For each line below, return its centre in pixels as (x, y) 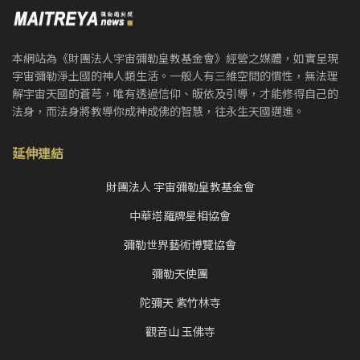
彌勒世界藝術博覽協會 (180, 245)
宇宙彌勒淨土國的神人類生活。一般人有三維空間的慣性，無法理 (175, 76)
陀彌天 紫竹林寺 (180, 303)
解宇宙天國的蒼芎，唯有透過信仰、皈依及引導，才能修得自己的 (175, 94)
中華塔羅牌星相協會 (180, 216)
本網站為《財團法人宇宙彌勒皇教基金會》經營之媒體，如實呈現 (175, 58)
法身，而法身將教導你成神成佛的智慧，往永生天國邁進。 (158, 111)
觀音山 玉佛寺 (180, 331)
